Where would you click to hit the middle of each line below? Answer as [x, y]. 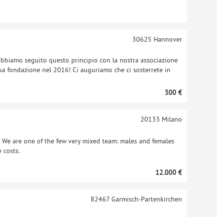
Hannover [167, 39]
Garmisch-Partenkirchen [146, 199]
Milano [171, 119]
